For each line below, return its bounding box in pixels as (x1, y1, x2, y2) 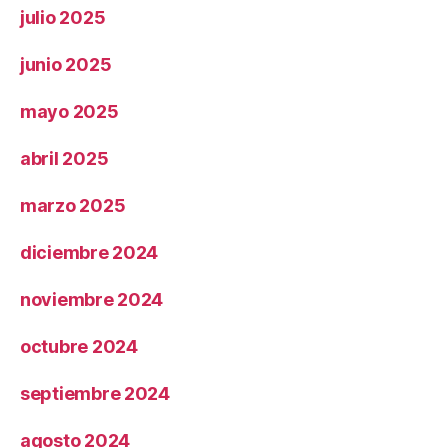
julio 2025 (20, 6, 106, 28)
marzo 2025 (20, 194, 126, 216)
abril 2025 (20, 147, 109, 169)
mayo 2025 (20, 100, 119, 122)
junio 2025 (20, 53, 112, 75)
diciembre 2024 (20, 241, 159, 263)
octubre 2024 (20, 335, 138, 357)
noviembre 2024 (20, 288, 164, 310)
